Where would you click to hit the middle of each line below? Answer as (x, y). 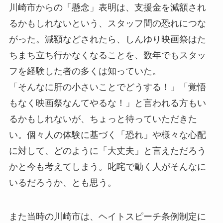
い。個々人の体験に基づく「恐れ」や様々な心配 (107, 135)
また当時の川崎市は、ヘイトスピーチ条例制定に (107, 216)
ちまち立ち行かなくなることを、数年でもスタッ (107, 56)
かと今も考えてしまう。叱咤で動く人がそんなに (107, 167)
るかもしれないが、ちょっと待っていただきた (103, 119)
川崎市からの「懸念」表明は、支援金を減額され (107, 8)
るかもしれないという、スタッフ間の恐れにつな (107, 24)
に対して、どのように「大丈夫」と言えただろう (107, 151)
